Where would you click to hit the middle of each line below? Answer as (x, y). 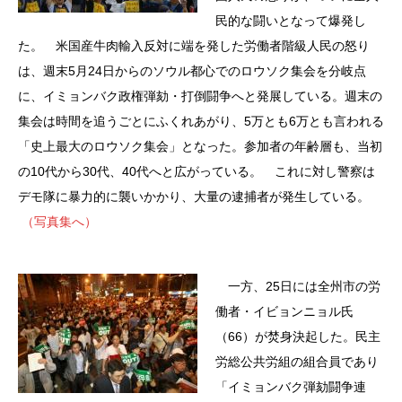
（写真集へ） (57, 221)
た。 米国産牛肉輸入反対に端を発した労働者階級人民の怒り (194, 45)
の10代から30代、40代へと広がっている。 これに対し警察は (197, 171)
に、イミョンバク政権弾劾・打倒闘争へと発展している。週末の (200, 96)
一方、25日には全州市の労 (298, 286)
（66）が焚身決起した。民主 (298, 336)
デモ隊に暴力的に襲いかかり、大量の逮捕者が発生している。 (194, 196)
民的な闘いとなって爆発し (291, 20)
